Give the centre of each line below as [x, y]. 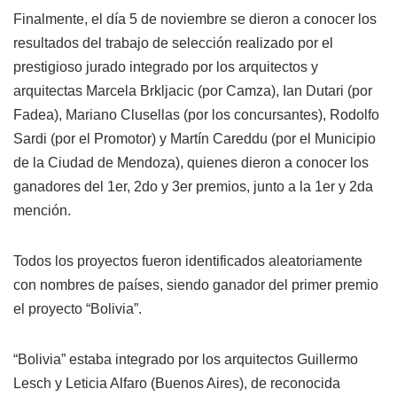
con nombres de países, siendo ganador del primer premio [196, 285]
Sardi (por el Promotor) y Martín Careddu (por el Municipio [195, 139]
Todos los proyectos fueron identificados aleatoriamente [188, 261]
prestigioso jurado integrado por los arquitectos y [166, 67]
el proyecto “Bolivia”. [78, 309]
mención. [42, 211]
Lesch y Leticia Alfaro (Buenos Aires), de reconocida [177, 384]
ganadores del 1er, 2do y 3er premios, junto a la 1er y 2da [193, 187]
